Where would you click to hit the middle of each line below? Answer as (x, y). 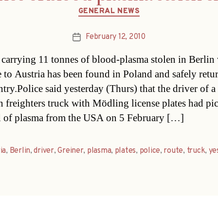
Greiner (71, 151)
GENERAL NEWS (109, 11)
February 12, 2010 (116, 37)
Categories (130, 7)
